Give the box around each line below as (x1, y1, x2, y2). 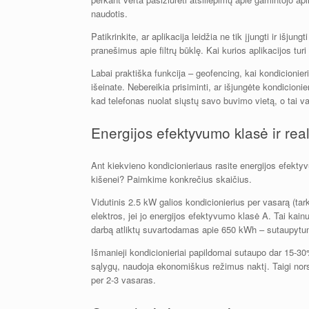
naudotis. (91, 6, 128, 20)
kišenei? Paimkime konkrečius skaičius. (91, 172, 252, 186)
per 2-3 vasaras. (91, 273, 156, 287)
